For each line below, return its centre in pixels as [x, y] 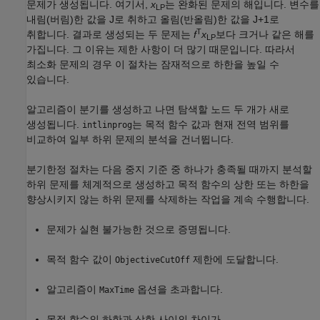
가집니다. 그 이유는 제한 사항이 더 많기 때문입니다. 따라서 [161, 50]
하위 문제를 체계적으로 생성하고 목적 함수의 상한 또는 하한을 [168, 185]
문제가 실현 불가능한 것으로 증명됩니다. [139, 230]
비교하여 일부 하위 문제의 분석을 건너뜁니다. [130, 140]
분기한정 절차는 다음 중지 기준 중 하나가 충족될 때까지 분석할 [169, 170]
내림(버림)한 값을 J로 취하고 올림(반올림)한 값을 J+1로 [153, 20]
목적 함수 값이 [81, 260]
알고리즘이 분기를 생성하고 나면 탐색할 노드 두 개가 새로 [158, 110]
